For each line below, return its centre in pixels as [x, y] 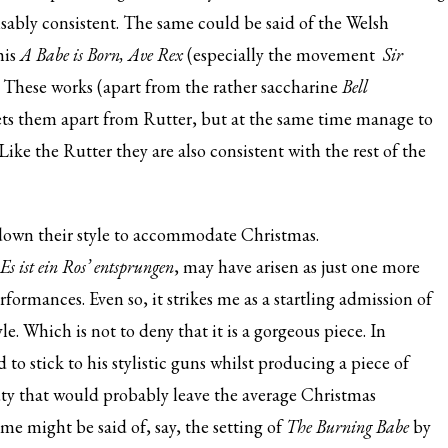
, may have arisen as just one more [297, 266]
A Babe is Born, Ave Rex [103, 54]
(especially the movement [285, 54]
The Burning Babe [349, 426]
